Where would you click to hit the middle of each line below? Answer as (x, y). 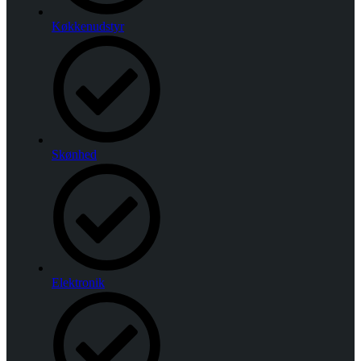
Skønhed (74, 154)
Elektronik (78, 282)
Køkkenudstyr (88, 26)
